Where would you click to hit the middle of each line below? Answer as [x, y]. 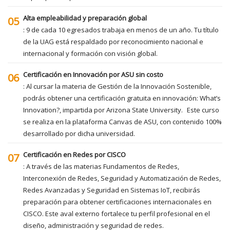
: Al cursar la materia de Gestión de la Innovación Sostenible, [117, 86]
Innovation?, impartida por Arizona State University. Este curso [121, 110]
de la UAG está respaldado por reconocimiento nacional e [113, 41]
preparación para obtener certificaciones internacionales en [117, 202]
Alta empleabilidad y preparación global [85, 18]
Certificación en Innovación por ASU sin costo [93, 74]
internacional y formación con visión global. [90, 53]
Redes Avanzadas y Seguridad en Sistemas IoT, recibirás [112, 190]
